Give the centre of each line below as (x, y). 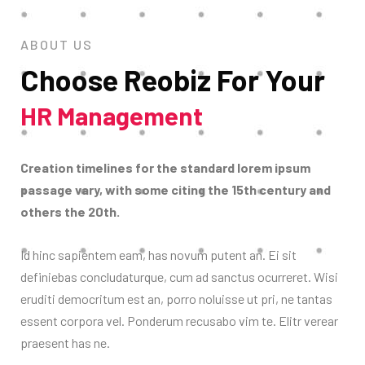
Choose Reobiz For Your (173, 79)
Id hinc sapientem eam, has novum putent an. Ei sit (158, 254)
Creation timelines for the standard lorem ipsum (165, 167)
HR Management (112, 115)
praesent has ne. (65, 342)
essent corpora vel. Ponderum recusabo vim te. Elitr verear (179, 320)
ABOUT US (57, 44)
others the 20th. (70, 211)
